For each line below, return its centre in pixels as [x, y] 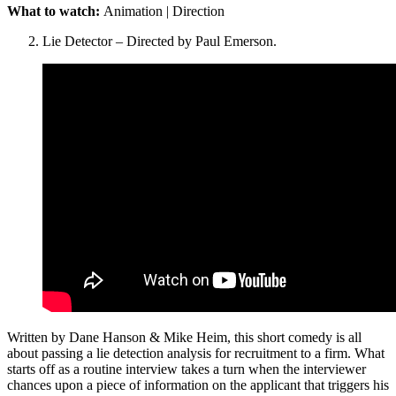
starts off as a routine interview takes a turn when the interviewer [187, 369]
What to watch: [55, 11]
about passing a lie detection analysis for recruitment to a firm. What [196, 354]
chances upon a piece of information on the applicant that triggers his [198, 385]
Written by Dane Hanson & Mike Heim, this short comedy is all [184, 338]
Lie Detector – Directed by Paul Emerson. [160, 42]
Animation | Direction [164, 11]
